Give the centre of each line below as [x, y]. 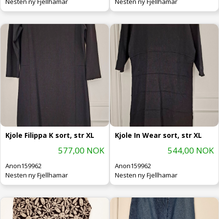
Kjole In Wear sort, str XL [158, 135]
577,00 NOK [81, 150]
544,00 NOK [191, 150]
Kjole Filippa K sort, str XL [50, 135]
